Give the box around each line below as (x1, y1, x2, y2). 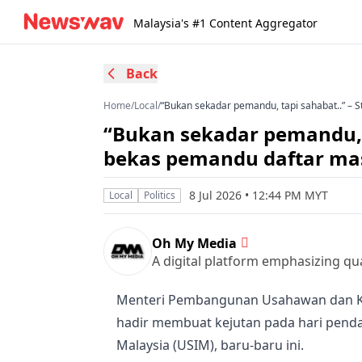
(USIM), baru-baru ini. (170, 336, 304, 354)
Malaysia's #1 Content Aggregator (133, 15, 318, 31)
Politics (144, 188, 175, 202)
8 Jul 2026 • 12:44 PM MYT (189, 187, 328, 203)
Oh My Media (152, 234, 237, 252)
